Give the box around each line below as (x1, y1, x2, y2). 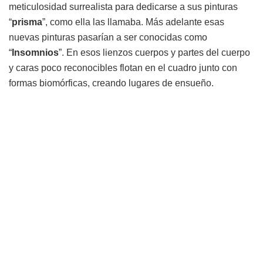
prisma (12, 17, 42, 28)
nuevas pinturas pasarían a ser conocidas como (9, 32, 207, 43)
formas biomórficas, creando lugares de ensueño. (9, 78, 214, 89)
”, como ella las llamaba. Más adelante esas (42, 17, 224, 28)
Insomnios (12, 48, 59, 58)
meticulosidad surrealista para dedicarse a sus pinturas (9, 2, 238, 12)
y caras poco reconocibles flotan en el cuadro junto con (9, 63, 237, 73)
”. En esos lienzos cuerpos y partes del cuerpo (59, 48, 250, 58)
